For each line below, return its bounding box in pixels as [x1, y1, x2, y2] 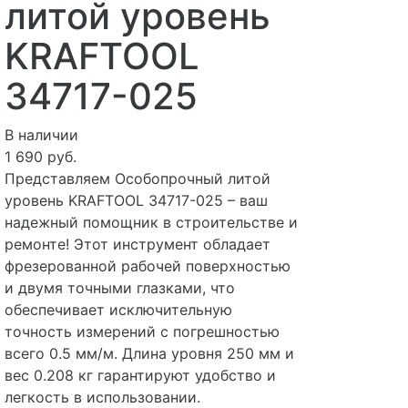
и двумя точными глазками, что [4, 279, 235, 297]
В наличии [4, 126, 78, 144]
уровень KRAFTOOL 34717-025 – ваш [4, 191, 268, 209]
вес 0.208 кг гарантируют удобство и [4, 366, 276, 384]
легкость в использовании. [4, 388, 200, 406]
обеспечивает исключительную [4, 301, 232, 319]
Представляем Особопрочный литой [4, 169, 270, 188]
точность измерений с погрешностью [4, 322, 280, 341]
